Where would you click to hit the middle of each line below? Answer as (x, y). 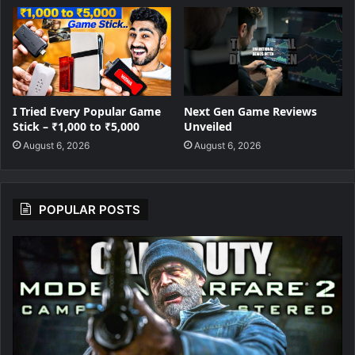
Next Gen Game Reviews (250, 111)
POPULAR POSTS (90, 210)
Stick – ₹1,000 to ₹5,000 (76, 126)
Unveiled (208, 126)
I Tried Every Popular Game (87, 111)
